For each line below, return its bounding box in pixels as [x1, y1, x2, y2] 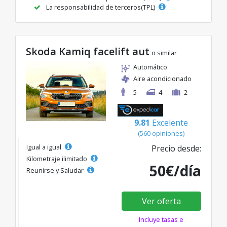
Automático [133, 62, 167, 71]
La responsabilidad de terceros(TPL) [45, 2, 157, 12]
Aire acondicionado [133, 73, 192, 83]
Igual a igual [26, 142, 63, 152]
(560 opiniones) [138, 129, 184, 138]
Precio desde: [152, 143, 201, 155]
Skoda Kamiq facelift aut [26, 44, 149, 58]
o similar [152, 48, 177, 57]
